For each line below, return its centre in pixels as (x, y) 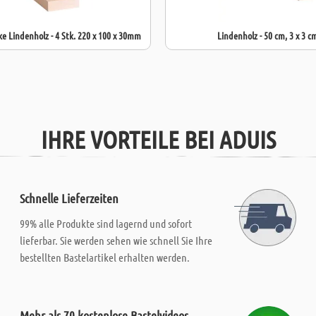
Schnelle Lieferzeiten (69, 198)
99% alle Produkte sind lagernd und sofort (106, 223)
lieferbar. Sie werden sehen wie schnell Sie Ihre (116, 240)
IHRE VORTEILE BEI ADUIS (158, 139)
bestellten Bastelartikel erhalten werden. (105, 257)
